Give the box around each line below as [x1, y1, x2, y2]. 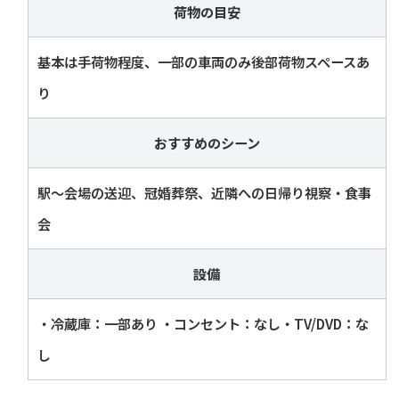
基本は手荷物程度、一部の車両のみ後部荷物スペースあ [37, 51, 370, 71]
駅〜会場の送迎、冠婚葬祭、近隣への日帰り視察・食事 [37, 182, 371, 202]
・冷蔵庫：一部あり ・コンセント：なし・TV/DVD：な [37, 313, 369, 333]
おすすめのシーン [153, 132, 260, 152]
